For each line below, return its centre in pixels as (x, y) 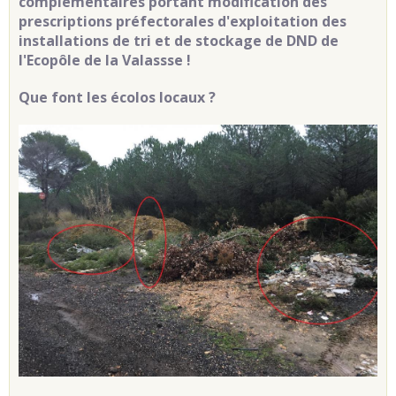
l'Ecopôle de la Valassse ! (105, 61)
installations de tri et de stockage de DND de (179, 41)
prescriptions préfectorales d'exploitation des (183, 22)
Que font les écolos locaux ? (117, 98)
